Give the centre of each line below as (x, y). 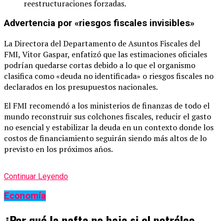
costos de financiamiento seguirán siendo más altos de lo (105, 138)
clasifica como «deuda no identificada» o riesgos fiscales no (109, 76)
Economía (25, 196)
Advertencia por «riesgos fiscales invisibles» (99, 23)
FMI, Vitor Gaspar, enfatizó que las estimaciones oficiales (106, 55)
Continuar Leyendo (36, 177)
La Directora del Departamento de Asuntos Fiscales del (102, 44)
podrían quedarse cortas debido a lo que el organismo (100, 65)
